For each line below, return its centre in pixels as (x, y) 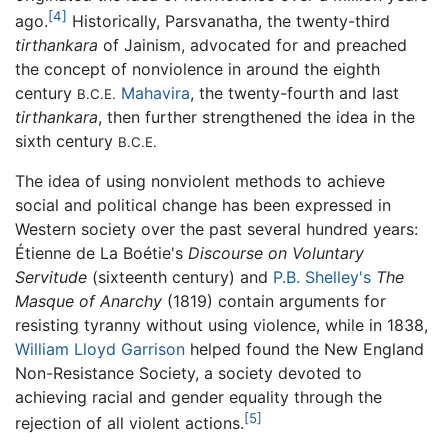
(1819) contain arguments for (274, 301)
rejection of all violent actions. (129, 423)
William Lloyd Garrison (100, 349)
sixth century (66, 141)
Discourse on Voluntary (276, 253)
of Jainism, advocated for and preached (252, 45)
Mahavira (155, 93)
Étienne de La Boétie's (101, 253)
